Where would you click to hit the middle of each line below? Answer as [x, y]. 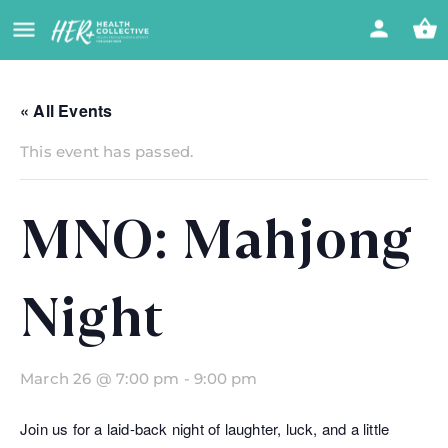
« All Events [66, 110]
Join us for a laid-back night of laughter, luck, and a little [205, 428]
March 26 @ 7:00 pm [100, 378]
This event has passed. [107, 151]
